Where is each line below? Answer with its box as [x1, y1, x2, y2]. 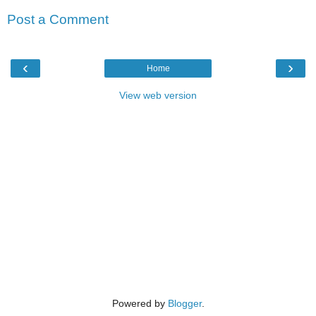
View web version [119, 89, 197, 101]
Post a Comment [7, 12, 109, 28]
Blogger [167, 297, 202, 309]
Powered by [111, 297, 168, 309]
